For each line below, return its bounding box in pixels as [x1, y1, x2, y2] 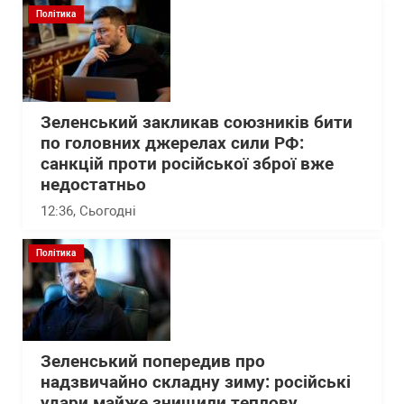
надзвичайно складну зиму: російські [41, 372, 351, 392]
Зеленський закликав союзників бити [41, 113, 353, 133]
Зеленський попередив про [41, 352, 265, 372]
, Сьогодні [73, 203, 136, 219]
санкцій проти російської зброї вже [41, 154, 334, 174]
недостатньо [41, 175, 146, 195]
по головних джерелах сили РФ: [41, 133, 304, 153]
